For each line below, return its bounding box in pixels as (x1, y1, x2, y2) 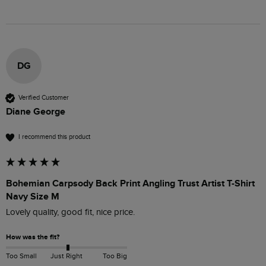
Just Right (50, 252, 83, 261)
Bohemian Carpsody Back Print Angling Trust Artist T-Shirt (6, 177, 255, 189)
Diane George (6, 105, 65, 118)
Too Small (6, 252, 37, 261)
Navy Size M (6, 190, 59, 202)
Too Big (102, 252, 127, 261)
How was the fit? (6, 232, 59, 242)
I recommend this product (18, 133, 90, 141)
